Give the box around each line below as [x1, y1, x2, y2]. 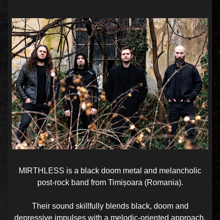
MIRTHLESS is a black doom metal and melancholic [19, 166, 201, 175]
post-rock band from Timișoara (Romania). [37, 178, 183, 187]
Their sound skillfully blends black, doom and [31, 202, 189, 211]
